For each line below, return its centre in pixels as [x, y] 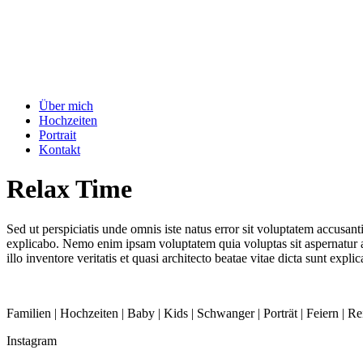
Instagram [32, 340]
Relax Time [69, 189]
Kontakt [60, 149]
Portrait [58, 135]
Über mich [66, 106]
